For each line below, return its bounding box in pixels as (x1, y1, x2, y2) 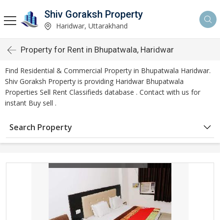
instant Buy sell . (5, 98, 56, 108)
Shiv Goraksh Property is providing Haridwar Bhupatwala (5, 77, 184, 86)
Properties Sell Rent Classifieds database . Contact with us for (5, 87, 200, 97)
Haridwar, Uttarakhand (54, 21, 128, 30)
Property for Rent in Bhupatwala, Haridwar (21, 45, 174, 55)
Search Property (9, 122, 72, 133)
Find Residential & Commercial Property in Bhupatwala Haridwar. (5, 66, 211, 75)
